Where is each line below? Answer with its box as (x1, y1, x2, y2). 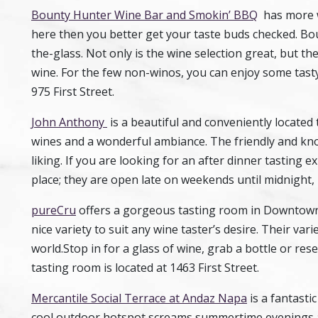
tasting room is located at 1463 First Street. (31, 260, 259, 275)
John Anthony (31, 114, 107, 130)
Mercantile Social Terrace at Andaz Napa (31, 290, 247, 306)
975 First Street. (31, 84, 114, 99)
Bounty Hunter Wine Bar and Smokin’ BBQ (31, 7, 258, 23)
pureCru (31, 202, 76, 218)
